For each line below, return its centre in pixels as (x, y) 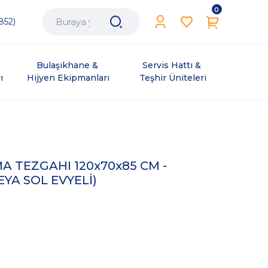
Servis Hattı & (173, 65)
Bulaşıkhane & (68, 65)
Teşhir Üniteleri (173, 78)
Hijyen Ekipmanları (68, 78)
